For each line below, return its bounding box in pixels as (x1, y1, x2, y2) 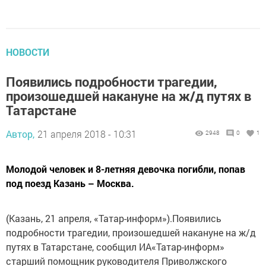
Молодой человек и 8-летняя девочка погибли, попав (6, 163, 245, 175)
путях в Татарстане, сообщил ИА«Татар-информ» (6, 240, 224, 253)
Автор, (6, 128, 34, 140)
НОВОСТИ (6, 46, 49, 58)
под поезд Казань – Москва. (6, 177, 134, 189)
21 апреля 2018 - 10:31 (37, 128, 137, 140)
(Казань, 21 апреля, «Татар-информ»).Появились (6, 212, 221, 224)
